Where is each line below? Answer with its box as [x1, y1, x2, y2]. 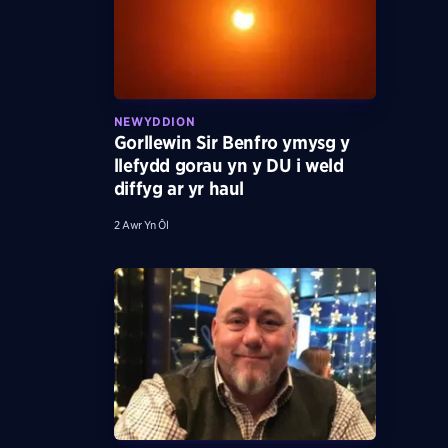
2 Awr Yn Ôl [113, 217, 169, 232]
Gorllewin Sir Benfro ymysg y [113, 131, 350, 153]
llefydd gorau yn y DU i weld [113, 154, 344, 176]
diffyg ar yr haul [113, 177, 244, 199]
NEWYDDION [113, 113, 196, 129]
